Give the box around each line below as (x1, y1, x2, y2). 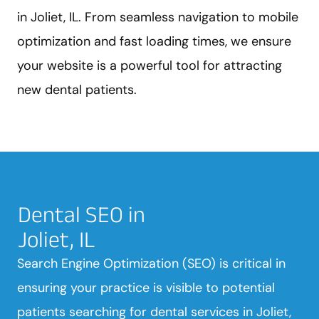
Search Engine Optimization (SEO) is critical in (17, 254, 286, 272)
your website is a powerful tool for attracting (17, 56, 282, 74)
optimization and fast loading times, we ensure (17, 32, 291, 50)
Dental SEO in (18, 201, 145, 226)
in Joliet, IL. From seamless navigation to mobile (17, 8, 298, 26)
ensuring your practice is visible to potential (17, 278, 275, 296)
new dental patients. (17, 80, 137, 98)
